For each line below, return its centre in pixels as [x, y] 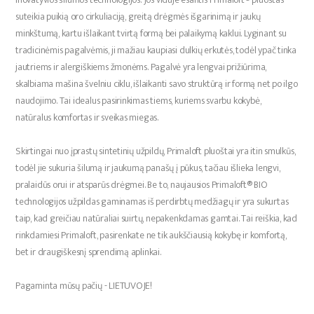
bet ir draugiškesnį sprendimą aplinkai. [88, 252]
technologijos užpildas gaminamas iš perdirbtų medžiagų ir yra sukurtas [152, 202]
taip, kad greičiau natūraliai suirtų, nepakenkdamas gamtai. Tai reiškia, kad [157, 218]
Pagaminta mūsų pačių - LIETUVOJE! [84, 286]
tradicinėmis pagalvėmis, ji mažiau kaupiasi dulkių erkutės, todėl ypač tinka [156, 50]
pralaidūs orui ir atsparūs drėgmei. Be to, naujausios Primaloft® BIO [142, 185]
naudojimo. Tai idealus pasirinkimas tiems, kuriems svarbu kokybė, [138, 101]
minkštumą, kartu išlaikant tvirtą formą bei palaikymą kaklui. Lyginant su [151, 33]
